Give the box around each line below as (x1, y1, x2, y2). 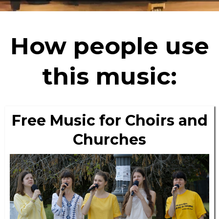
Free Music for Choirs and (11, 111, 208, 130)
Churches (73, 131, 146, 149)
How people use (10, 32, 209, 60)
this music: (42, 62, 177, 90)
